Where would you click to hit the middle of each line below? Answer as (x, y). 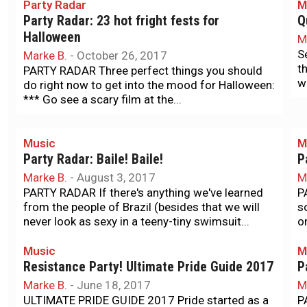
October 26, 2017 (122, 56)
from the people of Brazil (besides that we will (142, 207)
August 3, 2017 (116, 177)
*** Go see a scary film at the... (102, 99)
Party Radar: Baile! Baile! (93, 159)
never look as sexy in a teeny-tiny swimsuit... (136, 221)
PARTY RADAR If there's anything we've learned (143, 193)
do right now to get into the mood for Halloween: (149, 85)
